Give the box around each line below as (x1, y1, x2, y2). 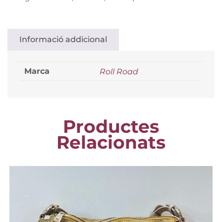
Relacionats (56, 131, 166, 153)
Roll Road (100, 67, 138, 76)
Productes (63, 115, 159, 137)
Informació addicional (19, 35, 107, 44)
